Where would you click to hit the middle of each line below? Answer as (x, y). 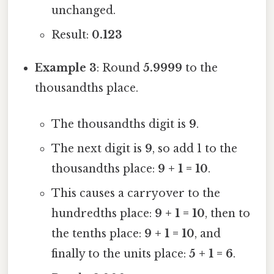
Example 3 (66, 68)
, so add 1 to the (194, 149)
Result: (71, 35)
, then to (227, 214)
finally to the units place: (120, 254)
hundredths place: (103, 214)
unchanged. (83, 11)
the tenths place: (98, 234)
